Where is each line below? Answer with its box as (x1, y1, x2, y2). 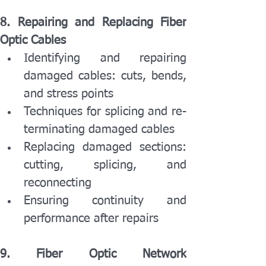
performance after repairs (24, 213, 159, 224)
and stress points (24, 88, 113, 100)
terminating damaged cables (24, 123, 175, 135)
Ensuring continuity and (24, 195, 186, 207)
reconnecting (24, 177, 91, 189)
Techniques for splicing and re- (24, 106, 186, 118)
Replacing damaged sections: (24, 141, 186, 153)
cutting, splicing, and (24, 159, 186, 171)
